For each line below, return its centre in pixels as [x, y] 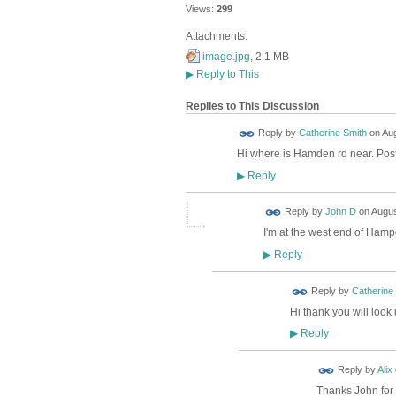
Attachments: [216, 36]
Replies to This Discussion [252, 106]
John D [340, 212]
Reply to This [226, 75]
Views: [199, 9]
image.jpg [226, 57]
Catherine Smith [332, 133]
